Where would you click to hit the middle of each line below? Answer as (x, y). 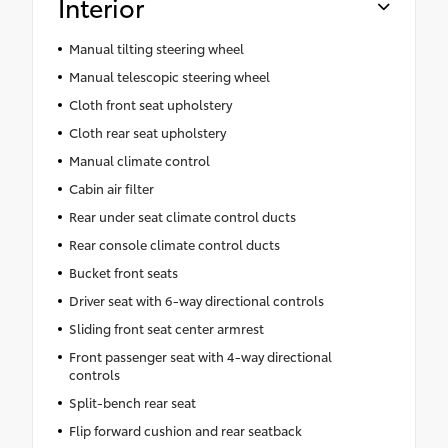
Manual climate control (139, 160)
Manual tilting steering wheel (156, 48)
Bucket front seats (123, 272)
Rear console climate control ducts (174, 244)
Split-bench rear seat (132, 402)
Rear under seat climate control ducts (182, 216)
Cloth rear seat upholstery (147, 132)
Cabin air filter (111, 188)
